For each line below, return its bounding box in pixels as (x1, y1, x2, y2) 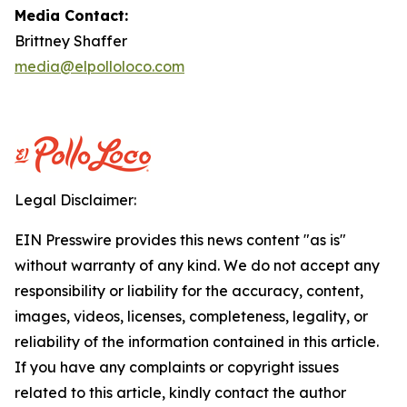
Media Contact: (15, 6, 128, 25)
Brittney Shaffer (15, 32, 127, 50)
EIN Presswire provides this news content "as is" (15, 231, 346, 249)
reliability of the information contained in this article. (15, 333, 379, 351)
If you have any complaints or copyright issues (15, 358, 339, 376)
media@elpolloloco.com (15, 57, 184, 75)
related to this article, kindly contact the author (15, 383, 346, 402)
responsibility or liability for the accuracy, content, (15, 282, 363, 300)
